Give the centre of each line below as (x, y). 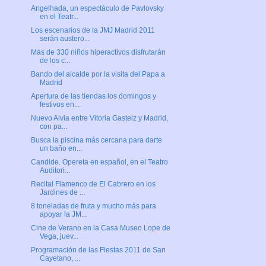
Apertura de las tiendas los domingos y (93, 96)
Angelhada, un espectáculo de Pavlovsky (97, 9)
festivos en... (59, 105)
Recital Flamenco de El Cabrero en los (93, 184)
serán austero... (64, 39)
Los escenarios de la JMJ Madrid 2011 (93, 31)
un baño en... (61, 149)
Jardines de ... (62, 193)
